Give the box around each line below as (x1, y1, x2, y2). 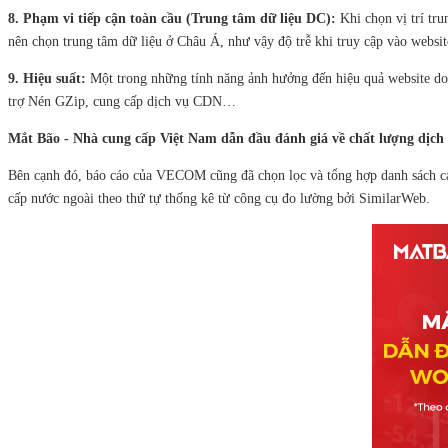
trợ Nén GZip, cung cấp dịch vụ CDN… (8, 94, 236, 109)
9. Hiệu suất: (8, 71, 90, 86)
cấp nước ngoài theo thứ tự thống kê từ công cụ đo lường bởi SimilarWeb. (8, 191, 430, 206)
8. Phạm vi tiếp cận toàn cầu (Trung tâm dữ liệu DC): (8, 11, 336, 26)
